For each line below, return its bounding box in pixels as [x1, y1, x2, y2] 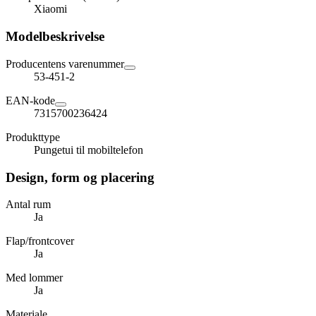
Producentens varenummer [6, 57, 124, 70]
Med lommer [6, 272, 63, 284]
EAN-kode [6, 94, 55, 107]
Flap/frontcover [6, 235, 74, 248]
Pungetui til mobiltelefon [34, 143, 143, 156]
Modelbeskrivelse [6, 29, 104, 44]
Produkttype [6, 130, 60, 143]
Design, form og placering [6, 169, 154, 185]
